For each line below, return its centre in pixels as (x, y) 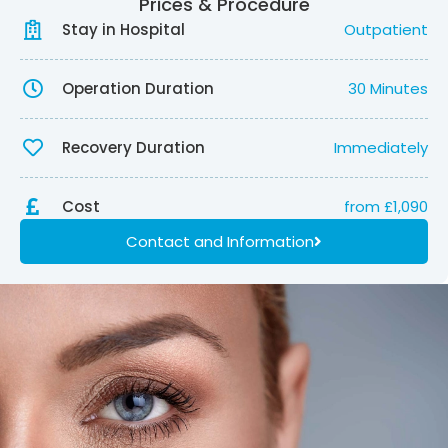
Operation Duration (138, 89)
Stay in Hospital (123, 30)
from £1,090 (386, 207)
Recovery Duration (133, 148)
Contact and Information (220, 242)
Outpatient (386, 30)
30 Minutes (388, 89)
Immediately (381, 148)
